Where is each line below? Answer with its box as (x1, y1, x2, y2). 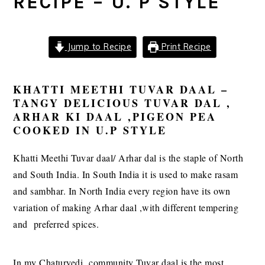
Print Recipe (159, 41, 211, 53)
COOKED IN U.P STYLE (13, 122, 167, 138)
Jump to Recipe (64, 41, 132, 53)
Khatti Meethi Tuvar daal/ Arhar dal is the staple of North (13, 151, 244, 164)
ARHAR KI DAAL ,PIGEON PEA (13, 109, 217, 125)
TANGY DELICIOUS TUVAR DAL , (13, 95, 232, 111)
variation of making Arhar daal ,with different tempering (13, 201, 239, 214)
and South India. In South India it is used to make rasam (13, 168, 238, 181)
